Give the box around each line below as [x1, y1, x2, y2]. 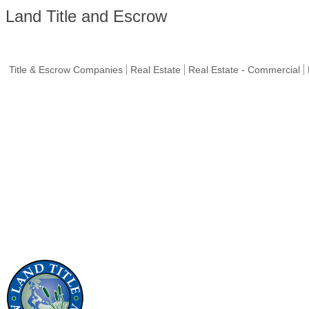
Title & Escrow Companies [9, 64, 123, 75]
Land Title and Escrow [6, 7, 167, 26]
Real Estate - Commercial [188, 64, 300, 75]
